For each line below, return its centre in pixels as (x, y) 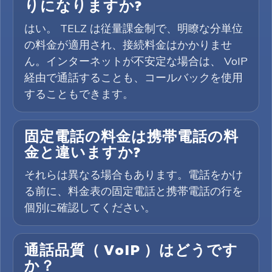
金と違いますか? (83, 153)
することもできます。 (79, 94)
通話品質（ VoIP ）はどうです (131, 251)
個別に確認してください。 (90, 207)
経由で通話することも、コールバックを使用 (134, 77)
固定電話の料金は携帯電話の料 (131, 138)
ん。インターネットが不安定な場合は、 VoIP (136, 61)
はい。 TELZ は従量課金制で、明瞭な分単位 (134, 28)
